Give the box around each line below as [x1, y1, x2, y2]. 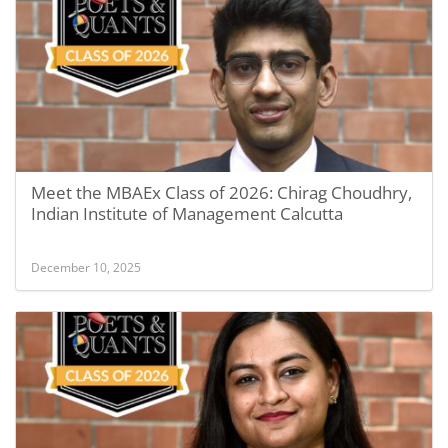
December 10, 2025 [31, 259, 141, 275]
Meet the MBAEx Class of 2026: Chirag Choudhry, [31, 181, 412, 204]
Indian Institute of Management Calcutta [31, 202, 343, 225]
